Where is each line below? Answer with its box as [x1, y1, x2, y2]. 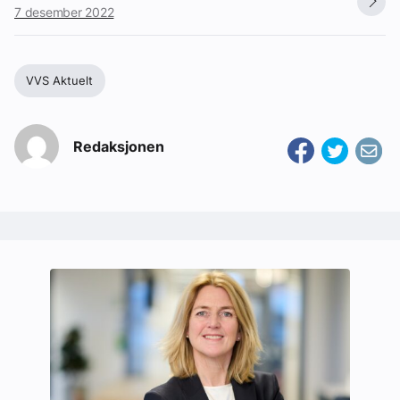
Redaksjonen [73, 137, 164, 155]
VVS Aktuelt [26, 73, 94, 88]
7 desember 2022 [14, 4, 114, 20]
